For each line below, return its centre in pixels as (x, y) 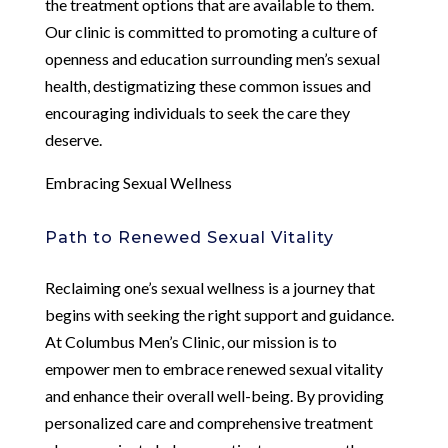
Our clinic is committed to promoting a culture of (211, 31)
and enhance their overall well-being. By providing (214, 395)
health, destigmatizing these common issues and (207, 85)
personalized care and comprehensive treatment (208, 422)
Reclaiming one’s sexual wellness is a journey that (209, 287)
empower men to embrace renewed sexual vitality (213, 368)
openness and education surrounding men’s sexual (212, 58)
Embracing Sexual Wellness (138, 182)
